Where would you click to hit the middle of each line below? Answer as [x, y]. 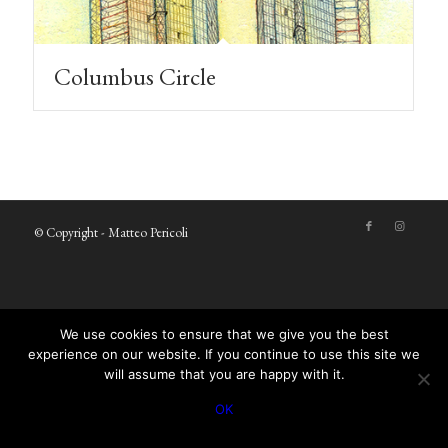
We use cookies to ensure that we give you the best [224, 334]
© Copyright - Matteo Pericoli [110, 233]
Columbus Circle [134, 77]
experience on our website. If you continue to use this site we [224, 354]
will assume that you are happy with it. [224, 374]
